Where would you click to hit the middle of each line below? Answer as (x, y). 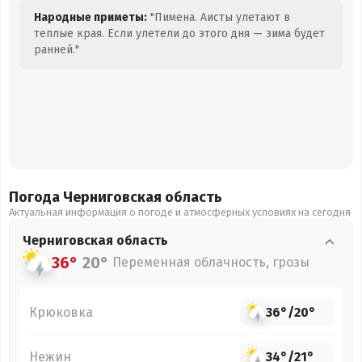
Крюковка (61, 312)
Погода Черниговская (87, 197)
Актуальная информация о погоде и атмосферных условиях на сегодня (180, 212)
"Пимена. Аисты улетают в (219, 17)
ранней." (57, 50)
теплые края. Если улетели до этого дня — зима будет (179, 34)
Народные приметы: (90, 17)
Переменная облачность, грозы (211, 262)
